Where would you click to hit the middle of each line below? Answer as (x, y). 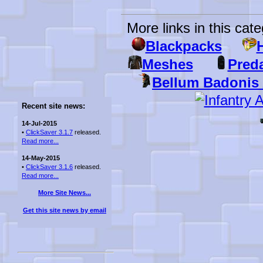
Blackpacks (183, 46)
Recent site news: (53, 106)
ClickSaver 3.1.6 (49, 167)
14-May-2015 (41, 158)
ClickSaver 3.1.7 (49, 132)
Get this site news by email (65, 210)
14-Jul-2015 (39, 123)
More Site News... (65, 193)
